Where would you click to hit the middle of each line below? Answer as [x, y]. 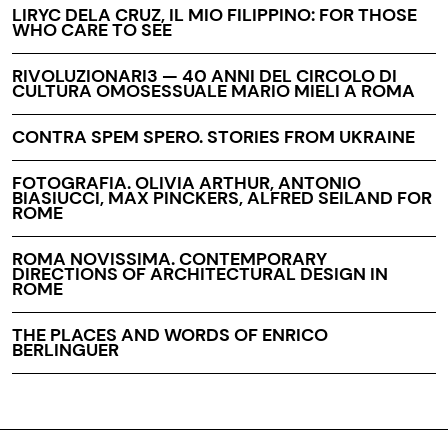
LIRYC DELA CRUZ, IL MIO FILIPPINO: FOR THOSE [214, 15]
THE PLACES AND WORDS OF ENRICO [170, 335]
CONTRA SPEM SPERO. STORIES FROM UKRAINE [213, 137]
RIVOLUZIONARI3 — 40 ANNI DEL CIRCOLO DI [204, 76]
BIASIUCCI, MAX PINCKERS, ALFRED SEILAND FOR [222, 198]
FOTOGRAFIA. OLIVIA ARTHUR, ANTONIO [186, 183]
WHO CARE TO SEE [92, 30]
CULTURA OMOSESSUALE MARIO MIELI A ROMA [213, 91]
